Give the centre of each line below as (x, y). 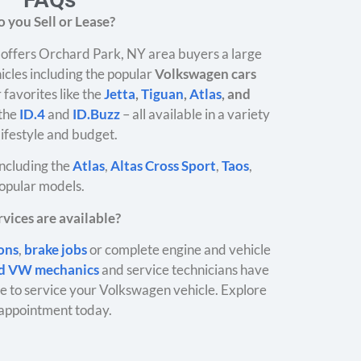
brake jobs (56, 249)
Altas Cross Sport (163, 166)
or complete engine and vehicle (179, 249)
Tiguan (162, 93)
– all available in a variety (195, 114)
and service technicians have (184, 269)
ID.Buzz (96, 114)
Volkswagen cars (205, 73)
